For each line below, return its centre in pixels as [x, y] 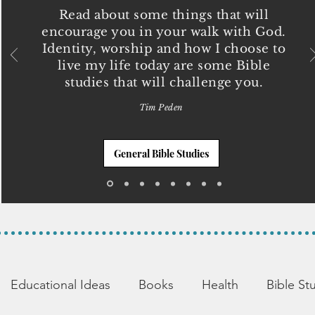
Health [220, 284]
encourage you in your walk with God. [164, 32]
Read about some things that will [164, 15]
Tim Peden [161, 107]
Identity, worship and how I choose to [164, 49]
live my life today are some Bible [164, 66]
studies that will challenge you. [164, 83]
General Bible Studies [161, 153]
